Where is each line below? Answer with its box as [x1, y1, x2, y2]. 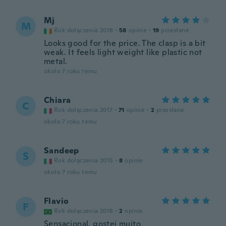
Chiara [44, 95, 71, 105]
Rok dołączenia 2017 [54, 106, 113, 114]
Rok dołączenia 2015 [54, 156, 114, 164]
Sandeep [44, 145, 79, 156]
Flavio [44, 196, 69, 206]
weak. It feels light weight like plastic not [44, 47, 202, 58]
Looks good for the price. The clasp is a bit [44, 38, 206, 48]
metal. [44, 56, 68, 67]
